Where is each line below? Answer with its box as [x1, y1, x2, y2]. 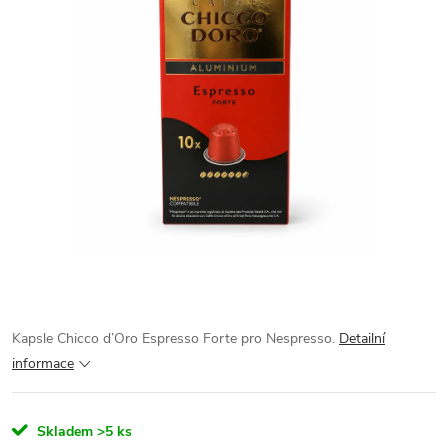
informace [12, 354, 74, 373]
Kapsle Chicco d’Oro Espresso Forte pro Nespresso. [12, 329, 335, 348]
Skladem [33, 422, 93, 441]
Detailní [339, 329, 385, 348]
